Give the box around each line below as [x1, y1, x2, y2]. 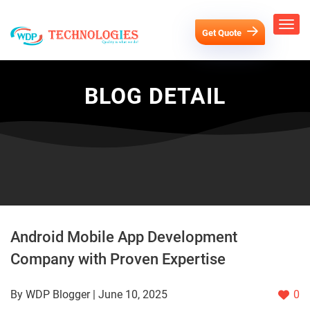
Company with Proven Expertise [10, 250, 226, 268]
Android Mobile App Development [10, 228, 237, 246]
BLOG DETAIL [84, 83, 226, 110]
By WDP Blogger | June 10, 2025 [10, 288, 167, 302]
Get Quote [202, 27, 244, 38]
